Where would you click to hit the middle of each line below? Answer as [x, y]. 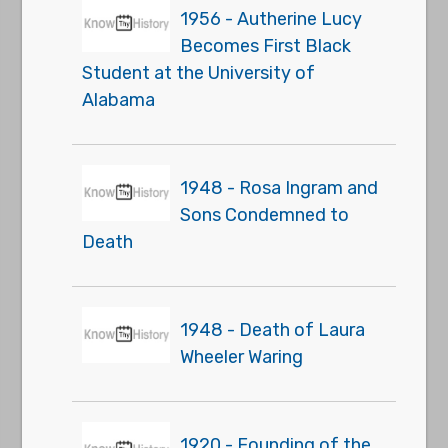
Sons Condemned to [265, 215]
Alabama [119, 100]
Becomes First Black [266, 46]
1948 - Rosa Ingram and [279, 188]
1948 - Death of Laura [273, 330]
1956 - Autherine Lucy [271, 19]
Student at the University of [199, 73]
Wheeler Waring [242, 357]
